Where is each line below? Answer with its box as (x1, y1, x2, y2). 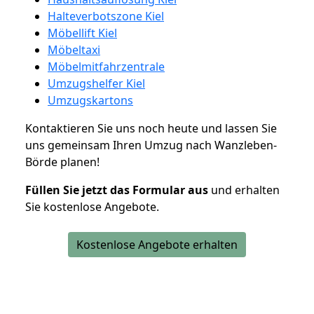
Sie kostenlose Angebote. (25, 198, 159, 214)
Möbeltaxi (48, 41, 100, 57)
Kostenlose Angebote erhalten (76, 236, 238, 252)
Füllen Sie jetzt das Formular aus (25, 182, 208, 198)
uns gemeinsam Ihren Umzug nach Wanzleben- (25, 137, 277, 153)
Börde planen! (25, 153, 100, 170)
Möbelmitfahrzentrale (48, 58, 165, 74)
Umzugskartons (48, 92, 133, 108)
